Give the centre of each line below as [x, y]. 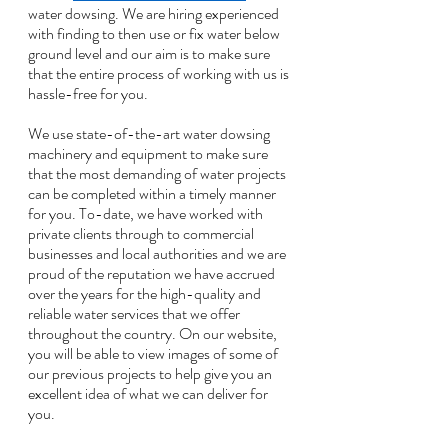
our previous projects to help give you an [151, 373]
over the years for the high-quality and [146, 293]
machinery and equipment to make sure [149, 153]
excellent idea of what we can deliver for [149, 393]
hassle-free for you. [89, 93]
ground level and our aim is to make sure [150, 53]
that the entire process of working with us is [160, 73]
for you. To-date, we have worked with [147, 213]
